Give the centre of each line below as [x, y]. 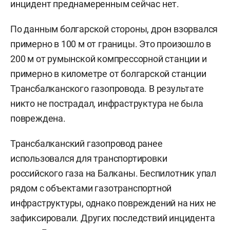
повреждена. [38, 118]
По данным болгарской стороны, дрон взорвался [114, 29]
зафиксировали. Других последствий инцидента [113, 218]
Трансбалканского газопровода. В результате [107, 88]
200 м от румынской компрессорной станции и [109, 59]
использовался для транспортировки [89, 158]
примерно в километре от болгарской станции [108, 73]
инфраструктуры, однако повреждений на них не [113, 203]
